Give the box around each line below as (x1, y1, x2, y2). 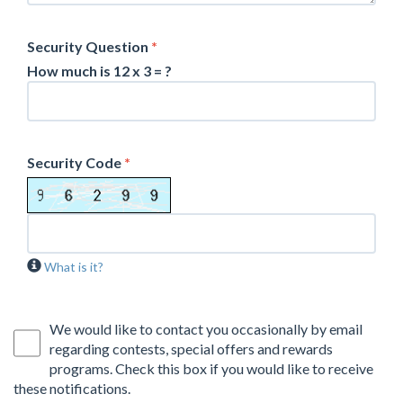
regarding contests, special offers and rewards (49, 340, 333, 358)
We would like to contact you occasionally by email (49, 320, 363, 338)
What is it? (44, 259, 103, 275)
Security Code (27, 154, 124, 172)
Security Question (27, 38, 151, 56)
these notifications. (13, 380, 130, 398)
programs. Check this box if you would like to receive (49, 360, 373, 378)
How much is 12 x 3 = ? (27, 62, 172, 80)
